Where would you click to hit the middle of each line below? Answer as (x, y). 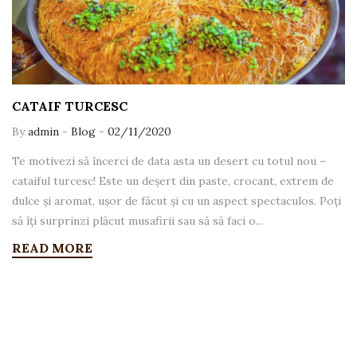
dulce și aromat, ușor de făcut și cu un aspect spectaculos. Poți (177, 200)
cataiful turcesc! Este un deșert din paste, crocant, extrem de (173, 180)
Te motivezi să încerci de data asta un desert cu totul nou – (169, 161)
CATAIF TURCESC (70, 106)
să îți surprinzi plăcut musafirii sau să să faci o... (137, 220)
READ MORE (52, 247)
